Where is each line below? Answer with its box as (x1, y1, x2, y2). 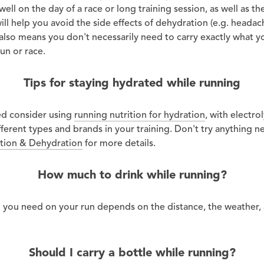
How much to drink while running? (37, 167, 227, 182)
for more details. (82, 137, 156, 149)
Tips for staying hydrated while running (24, 75, 240, 90)
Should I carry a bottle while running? (28, 245, 236, 260)
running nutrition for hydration (74, 108, 205, 121)
